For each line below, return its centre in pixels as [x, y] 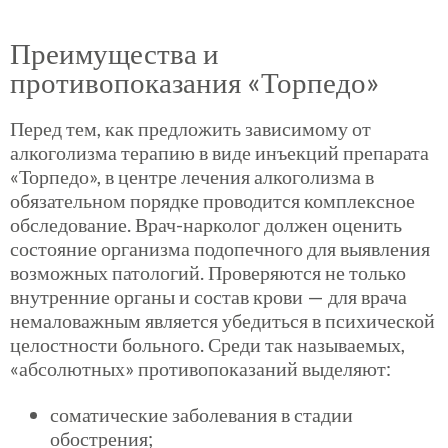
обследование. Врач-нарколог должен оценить [206, 224]
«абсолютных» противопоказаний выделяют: [200, 368]
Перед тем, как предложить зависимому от [190, 128]
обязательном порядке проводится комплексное [212, 200]
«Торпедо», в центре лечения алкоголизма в [192, 176]
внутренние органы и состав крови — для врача [208, 296]
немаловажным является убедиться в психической [222, 320]
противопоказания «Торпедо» [195, 82]
